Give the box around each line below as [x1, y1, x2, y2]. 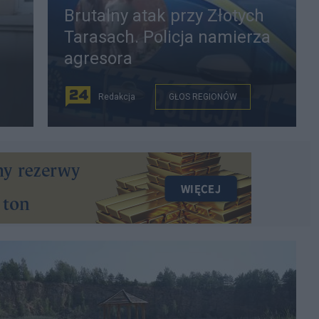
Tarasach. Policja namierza [64, 27, 271, 47]
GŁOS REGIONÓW [169, 92, 238, 102]
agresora [64, 48, 132, 68]
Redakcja [98, 92, 135, 102]
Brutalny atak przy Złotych [64, 6, 264, 26]
